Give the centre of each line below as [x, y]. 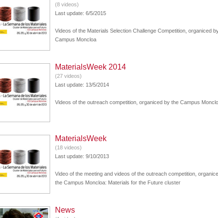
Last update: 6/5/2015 [81, 13]
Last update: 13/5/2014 [82, 85]
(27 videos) [68, 76]
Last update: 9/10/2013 [82, 156]
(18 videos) [68, 147]
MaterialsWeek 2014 [91, 67]
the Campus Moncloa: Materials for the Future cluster [118, 182]
